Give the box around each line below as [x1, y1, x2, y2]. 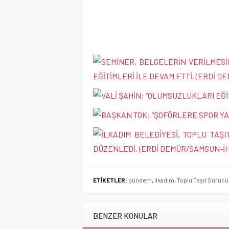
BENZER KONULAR [93, 211, 157, 220]
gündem [128, 176, 152, 184]
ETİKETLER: [93, 176, 127, 184]
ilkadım [154, 176, 174, 184]
